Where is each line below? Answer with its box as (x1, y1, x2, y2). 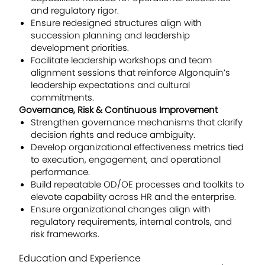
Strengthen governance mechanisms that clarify (31, 116, 243, 129)
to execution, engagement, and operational (31, 153, 221, 166)
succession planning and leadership (31, 29, 190, 42)
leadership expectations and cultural (31, 79, 190, 92)
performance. (31, 166, 90, 179)
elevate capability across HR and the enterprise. (31, 190, 236, 203)
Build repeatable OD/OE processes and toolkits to (31, 178, 244, 191)
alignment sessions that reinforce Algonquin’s (31, 66, 230, 79)
